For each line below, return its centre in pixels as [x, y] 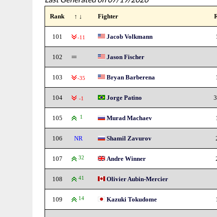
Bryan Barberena [131, 77]
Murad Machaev [130, 118]
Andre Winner [126, 159]
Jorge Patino [124, 98]
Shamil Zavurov [129, 138]
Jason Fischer [126, 57]
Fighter [108, 16]
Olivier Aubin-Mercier [138, 179]
